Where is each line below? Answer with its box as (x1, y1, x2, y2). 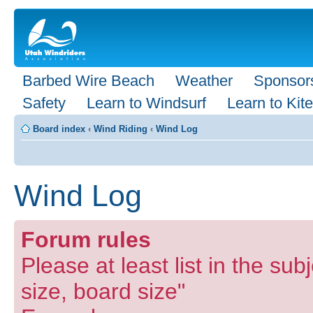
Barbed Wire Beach (22, 72, 154, 89)
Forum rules (21, 227, 151, 253)
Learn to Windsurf (87, 94, 206, 112)
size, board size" (21, 279, 185, 305)
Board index (33, 124, 85, 134)
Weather (175, 72, 233, 89)
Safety (22, 94, 66, 112)
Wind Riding (94, 124, 147, 134)
